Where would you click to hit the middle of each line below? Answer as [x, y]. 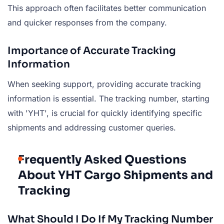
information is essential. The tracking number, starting [108, 98]
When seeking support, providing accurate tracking [104, 84]
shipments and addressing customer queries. [92, 127]
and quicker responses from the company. [87, 22]
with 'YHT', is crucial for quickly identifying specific [105, 113]
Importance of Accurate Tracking [92, 50]
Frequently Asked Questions [102, 159]
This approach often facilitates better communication [107, 8]
